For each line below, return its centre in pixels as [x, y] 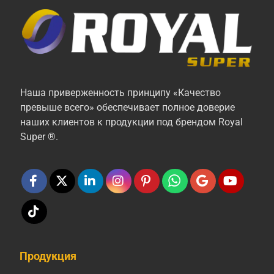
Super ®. [39, 137]
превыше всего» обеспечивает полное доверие [127, 108]
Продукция [48, 256]
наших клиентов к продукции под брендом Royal [131, 122]
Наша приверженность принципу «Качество [120, 93]
